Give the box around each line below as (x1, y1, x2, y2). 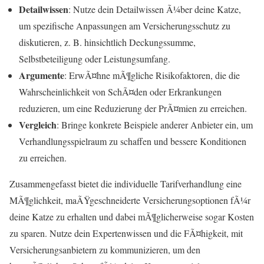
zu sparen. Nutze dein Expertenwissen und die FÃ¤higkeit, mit (9, 227, 243, 240)
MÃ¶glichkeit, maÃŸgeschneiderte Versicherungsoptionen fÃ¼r (9, 194, 250, 207)
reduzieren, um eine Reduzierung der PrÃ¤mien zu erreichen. (19, 102, 247, 115)
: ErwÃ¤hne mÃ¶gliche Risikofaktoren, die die (64, 69, 240, 82)
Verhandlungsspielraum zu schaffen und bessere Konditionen (19, 135, 246, 148)
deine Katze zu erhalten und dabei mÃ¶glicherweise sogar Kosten (9, 210, 254, 223)
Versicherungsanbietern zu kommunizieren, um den (9, 243, 200, 256)
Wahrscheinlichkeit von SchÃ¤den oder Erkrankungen (19, 85, 222, 98)
